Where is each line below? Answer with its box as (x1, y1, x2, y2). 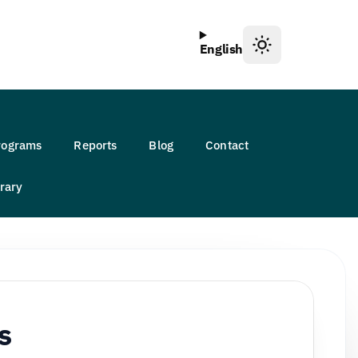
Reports (74, 137, 117, 153)
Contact (205, 137, 249, 153)
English (199, 41, 243, 58)
